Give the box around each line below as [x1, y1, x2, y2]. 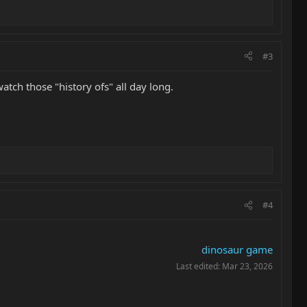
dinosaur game [201, 243, 273, 256]
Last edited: [176, 260, 222, 272]
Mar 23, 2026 [222, 260, 273, 272]
